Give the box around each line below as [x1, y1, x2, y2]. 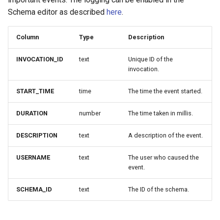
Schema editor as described [8, 7, 107, 17]
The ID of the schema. [128, 186, 189, 193]
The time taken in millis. [128, 110, 193, 117]
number [79, 110, 101, 117]
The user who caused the [128, 154, 199, 161]
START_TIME [16, 87, 54, 95]
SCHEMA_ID [16, 186, 52, 193]
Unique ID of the [128, 55, 173, 63]
